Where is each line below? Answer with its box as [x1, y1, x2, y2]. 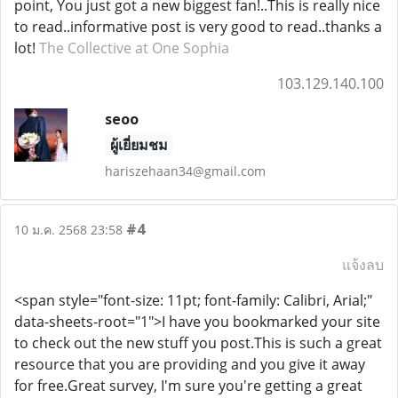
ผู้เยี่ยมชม [109, 135, 168, 155]
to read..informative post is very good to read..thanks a [14, 17, 382, 36]
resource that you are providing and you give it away [14, 354, 365, 374]
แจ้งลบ [342, 255, 384, 275]
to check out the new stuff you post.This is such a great [14, 333, 382, 353]
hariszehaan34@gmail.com [104, 163, 266, 179]
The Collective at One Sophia [39, 38, 229, 58]
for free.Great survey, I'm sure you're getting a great [14, 376, 362, 395]
